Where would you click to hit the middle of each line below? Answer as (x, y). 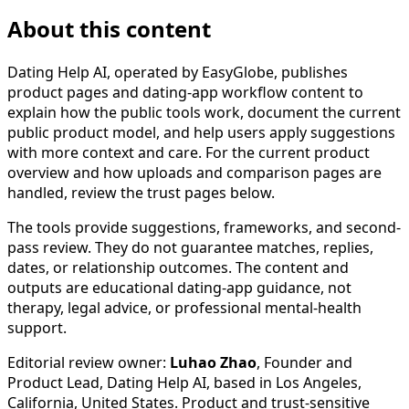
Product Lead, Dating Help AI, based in (142, 382)
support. (37, 327)
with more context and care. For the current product (189, 152)
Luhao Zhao (213, 362)
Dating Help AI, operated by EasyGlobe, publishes (178, 72)
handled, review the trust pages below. (141, 192)
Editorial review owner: (89, 362)
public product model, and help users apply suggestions (201, 132)
